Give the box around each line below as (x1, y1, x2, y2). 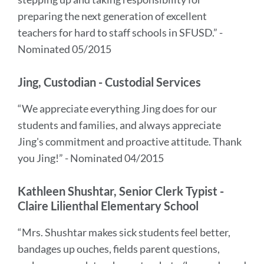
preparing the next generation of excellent (18, 9, 207, 22)
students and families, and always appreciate (18, 118, 221, 131)
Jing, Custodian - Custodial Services (18, 75, 201, 89)
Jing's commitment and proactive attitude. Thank (18, 135, 242, 148)
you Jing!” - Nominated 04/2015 (18, 151, 164, 164)
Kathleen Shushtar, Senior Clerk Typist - (18, 184, 224, 198)
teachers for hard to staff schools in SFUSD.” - (18, 26, 223, 39)
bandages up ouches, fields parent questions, (18, 242, 220, 255)
